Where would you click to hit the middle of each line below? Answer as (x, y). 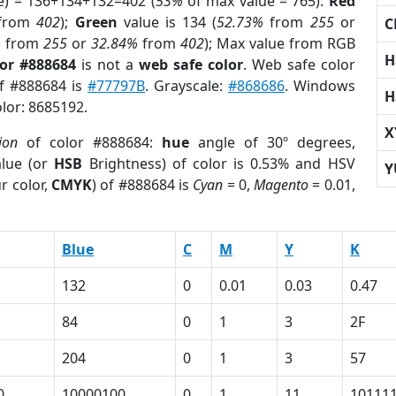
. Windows (320, 86)
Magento (282, 185)
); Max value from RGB (279, 43)
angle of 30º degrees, (272, 142)
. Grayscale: (187, 86)
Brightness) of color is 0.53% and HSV (219, 164)
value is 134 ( (167, 22)
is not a (108, 65)
